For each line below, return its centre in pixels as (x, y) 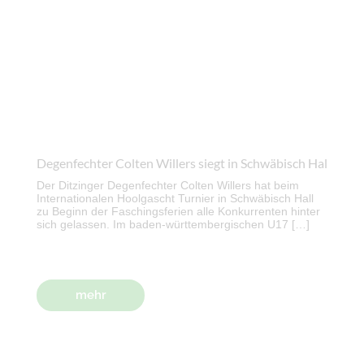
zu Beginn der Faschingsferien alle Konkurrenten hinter (178, 212)
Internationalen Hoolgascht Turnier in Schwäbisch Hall (175, 199)
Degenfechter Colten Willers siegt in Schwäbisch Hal (182, 163)
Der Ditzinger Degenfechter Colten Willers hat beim (168, 186)
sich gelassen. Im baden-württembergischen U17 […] (173, 225)
